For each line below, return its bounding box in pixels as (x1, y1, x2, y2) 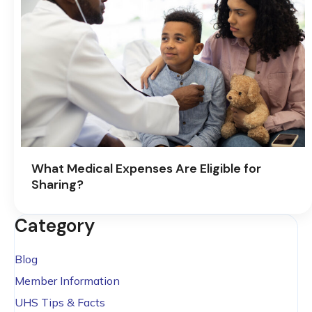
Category (15, 214, 95, 238)
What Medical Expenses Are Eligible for (31, 160, 261, 178)
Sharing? (31, 176, 84, 194)
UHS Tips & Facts (15, 295, 105, 310)
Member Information (15, 274, 120, 288)
